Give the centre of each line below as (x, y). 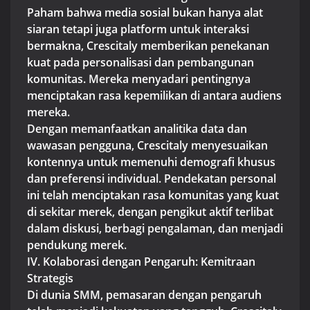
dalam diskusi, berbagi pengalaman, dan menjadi (155, 228)
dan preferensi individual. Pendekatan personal (152, 178)
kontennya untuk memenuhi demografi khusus (151, 162)
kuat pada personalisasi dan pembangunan (140, 62)
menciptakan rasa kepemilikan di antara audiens (154, 95)
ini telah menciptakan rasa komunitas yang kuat (153, 195)
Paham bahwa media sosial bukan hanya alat (145, 12)
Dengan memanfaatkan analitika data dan (137, 128)
